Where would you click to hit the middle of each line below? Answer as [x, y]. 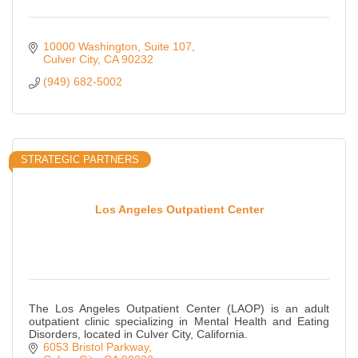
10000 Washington [90, 47]
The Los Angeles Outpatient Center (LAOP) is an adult [179, 309]
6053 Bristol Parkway [95, 347]
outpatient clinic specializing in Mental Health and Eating [179, 322]
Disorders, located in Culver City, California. [138, 334]
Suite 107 [167, 47]
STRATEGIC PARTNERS [80, 160]
